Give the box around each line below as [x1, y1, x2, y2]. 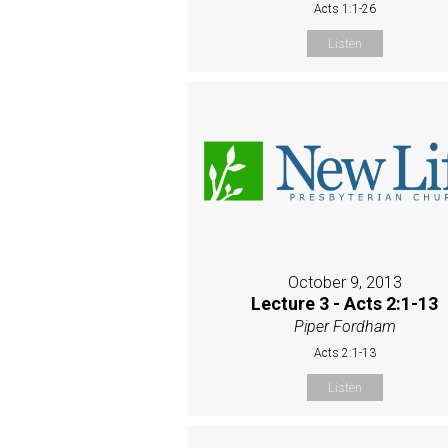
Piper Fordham [293, 316, 396, 336]
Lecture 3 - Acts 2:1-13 [251, 292, 439, 314]
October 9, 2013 [287, 272, 402, 292]
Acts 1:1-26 [313, 2, 376, 17]
